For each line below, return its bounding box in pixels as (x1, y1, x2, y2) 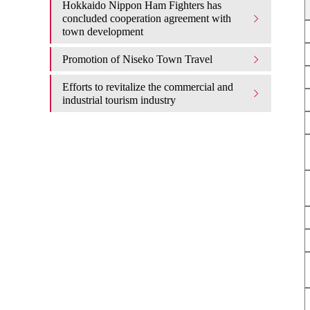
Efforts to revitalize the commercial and (62, 81, 233, 93)
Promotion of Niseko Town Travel (62, 53, 212, 65)
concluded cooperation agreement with (62, 12, 231, 24)
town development (62, 26, 143, 37)
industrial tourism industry (62, 94, 176, 106)
